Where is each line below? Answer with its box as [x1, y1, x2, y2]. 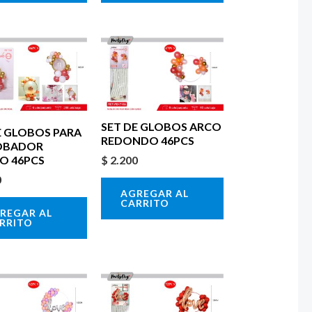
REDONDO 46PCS [101, 133, 195, 147]
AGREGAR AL [120, 187, 189, 199]
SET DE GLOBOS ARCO [101, 119, 222, 133]
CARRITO [120, 196, 170, 209]
